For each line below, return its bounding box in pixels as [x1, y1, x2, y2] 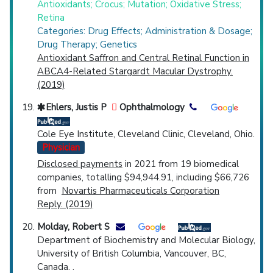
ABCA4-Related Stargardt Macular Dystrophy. [37, 65, 233, 78]
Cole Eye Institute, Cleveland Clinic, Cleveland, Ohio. [37, 128, 255, 141]
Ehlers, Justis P [46, 101, 107, 114]
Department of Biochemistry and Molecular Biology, [37, 234, 255, 247]
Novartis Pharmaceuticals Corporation [62, 185, 219, 197]
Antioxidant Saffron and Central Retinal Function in [37, 52, 249, 65]
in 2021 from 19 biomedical [122, 158, 239, 171]
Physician [42, 141, 80, 154]
